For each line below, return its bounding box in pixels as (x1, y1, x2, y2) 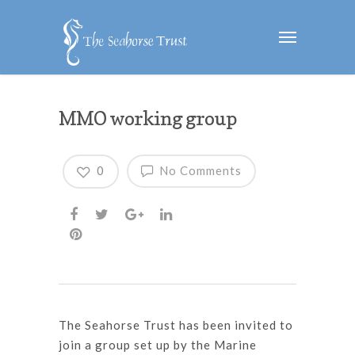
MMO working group (59, 107, 236, 130)
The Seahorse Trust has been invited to (59, 317, 293, 332)
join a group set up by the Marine (59, 337, 257, 352)
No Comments (156, 163, 242, 177)
